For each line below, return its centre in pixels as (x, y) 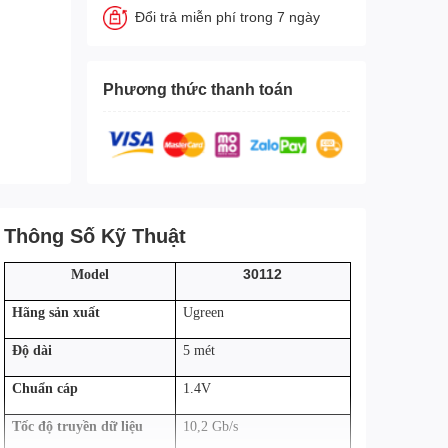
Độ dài (31, 350)
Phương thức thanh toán (197, 88)
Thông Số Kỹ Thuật (94, 234)
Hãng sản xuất (55, 312)
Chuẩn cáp (44, 388)
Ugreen (203, 312)
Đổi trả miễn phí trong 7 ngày (227, 16)
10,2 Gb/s (210, 426)
